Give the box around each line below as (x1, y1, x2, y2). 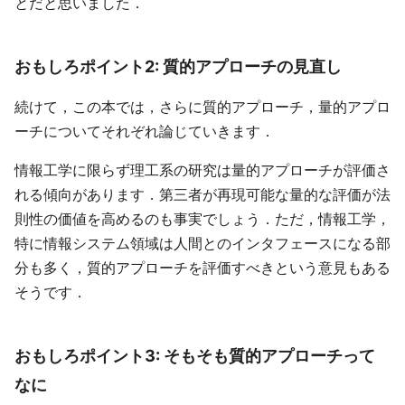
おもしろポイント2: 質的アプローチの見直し (14, 56, 342, 76)
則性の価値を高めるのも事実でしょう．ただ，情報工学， (14, 210, 391, 228)
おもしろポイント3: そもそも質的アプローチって (14, 345, 375, 365)
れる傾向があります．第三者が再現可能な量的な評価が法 (14, 185, 391, 203)
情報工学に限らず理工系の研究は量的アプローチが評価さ (14, 161, 391, 179)
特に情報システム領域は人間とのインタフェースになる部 (14, 234, 391, 252)
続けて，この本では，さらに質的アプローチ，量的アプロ (14, 98, 391, 116)
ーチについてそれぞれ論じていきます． (14, 122, 275, 140)
